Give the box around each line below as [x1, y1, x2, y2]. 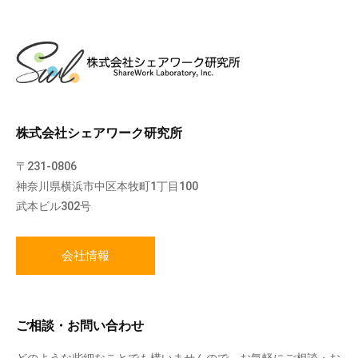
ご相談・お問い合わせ [16, 317, 145, 333]
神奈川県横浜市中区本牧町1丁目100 [16, 179, 199, 193]
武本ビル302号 [16, 199, 92, 213]
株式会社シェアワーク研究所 [16, 125, 183, 141]
